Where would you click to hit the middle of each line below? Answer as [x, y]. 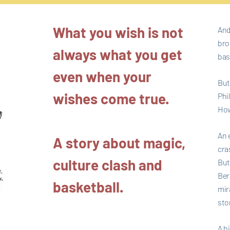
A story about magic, [119, 143]
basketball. [88, 187]
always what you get [118, 54]
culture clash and [108, 165]
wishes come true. [111, 99]
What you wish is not [118, 32]
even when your [102, 76]
